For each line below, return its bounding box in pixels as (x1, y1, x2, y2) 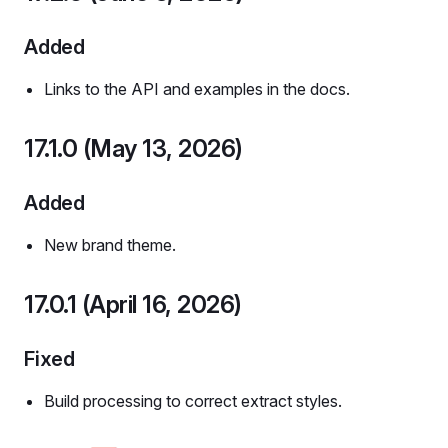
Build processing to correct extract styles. (44, 391, 342, 411)
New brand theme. (44, 235, 176, 255)
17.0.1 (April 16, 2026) (24, 290, 242, 319)
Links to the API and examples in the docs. (44, 79, 350, 99)
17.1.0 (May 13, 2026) (24, 134, 243, 163)
